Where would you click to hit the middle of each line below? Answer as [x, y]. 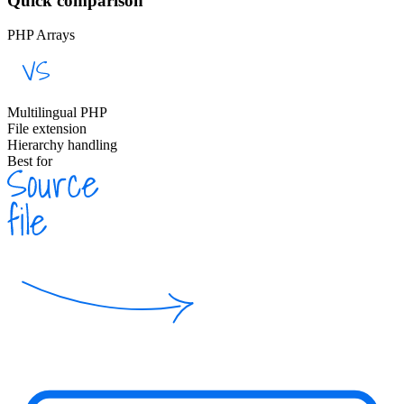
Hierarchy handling [62, 145]
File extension [47, 129]
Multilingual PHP [57, 113]
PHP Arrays [41, 35]
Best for [30, 161]
